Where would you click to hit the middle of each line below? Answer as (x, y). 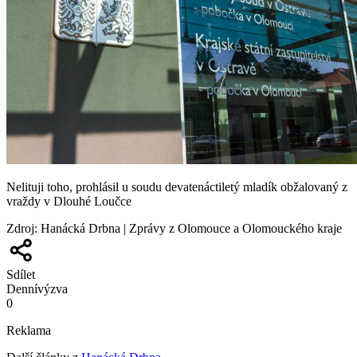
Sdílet (21, 274)
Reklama (29, 330)
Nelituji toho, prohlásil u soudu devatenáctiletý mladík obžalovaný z (177, 186)
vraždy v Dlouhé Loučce (69, 201)
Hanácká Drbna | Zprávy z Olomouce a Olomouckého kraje (191, 228)
